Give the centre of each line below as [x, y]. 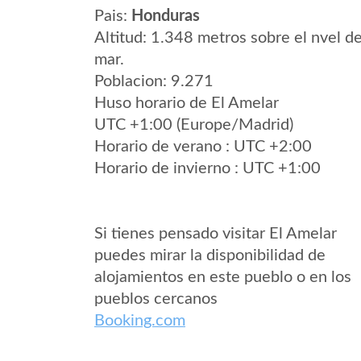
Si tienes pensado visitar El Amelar [216, 234]
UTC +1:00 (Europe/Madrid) [194, 125]
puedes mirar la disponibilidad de [210, 255]
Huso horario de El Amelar [187, 103]
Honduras [166, 16]
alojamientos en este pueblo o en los [223, 277]
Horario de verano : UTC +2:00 [203, 147]
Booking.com [140, 321]
